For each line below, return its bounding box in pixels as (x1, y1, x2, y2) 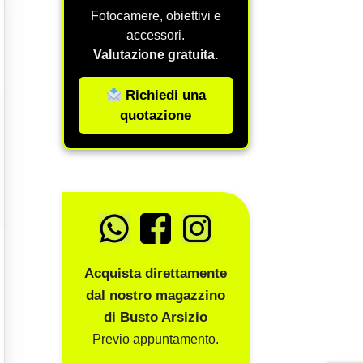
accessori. (126, 28, 186, 43)
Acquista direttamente (84, 265, 228, 281)
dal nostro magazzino (86, 287, 226, 303)
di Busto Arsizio (104, 309, 208, 325)
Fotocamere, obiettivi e (90, 9, 221, 23)
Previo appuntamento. (92, 331, 220, 346)
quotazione (120, 108, 192, 124)
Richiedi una (122, 88, 207, 104)
